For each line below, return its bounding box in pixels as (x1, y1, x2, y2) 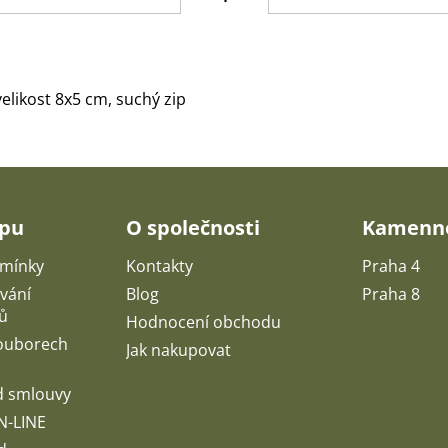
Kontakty (126, 254, 194, 277)
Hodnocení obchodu (126, 310, 282, 333)
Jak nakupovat (126, 338, 232, 361)
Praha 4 (361, 254, 420, 277)
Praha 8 (361, 282, 420, 305)
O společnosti (126, 213, 261, 241)
